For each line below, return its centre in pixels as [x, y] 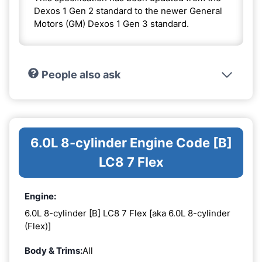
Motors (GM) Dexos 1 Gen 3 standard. [111, 23]
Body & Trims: [54, 251]
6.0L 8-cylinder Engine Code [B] [131, 142]
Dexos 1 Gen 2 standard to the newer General [128, 11]
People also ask [81, 74]
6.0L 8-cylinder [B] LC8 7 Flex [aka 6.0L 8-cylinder [127, 213]
